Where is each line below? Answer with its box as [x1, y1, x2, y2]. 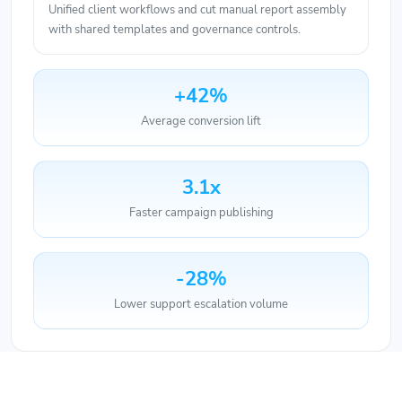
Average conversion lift [141, 92, 261, 109]
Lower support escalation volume [114, 275, 288, 292]
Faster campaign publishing [128, 183, 274, 200]
